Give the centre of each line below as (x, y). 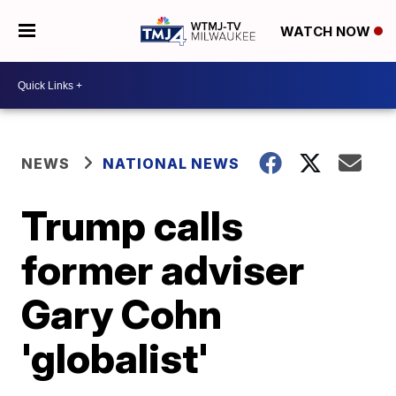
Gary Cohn (122, 314)
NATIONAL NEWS (171, 164)
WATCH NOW (327, 32)
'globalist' (115, 358)
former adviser (163, 270)
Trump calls (133, 225)
